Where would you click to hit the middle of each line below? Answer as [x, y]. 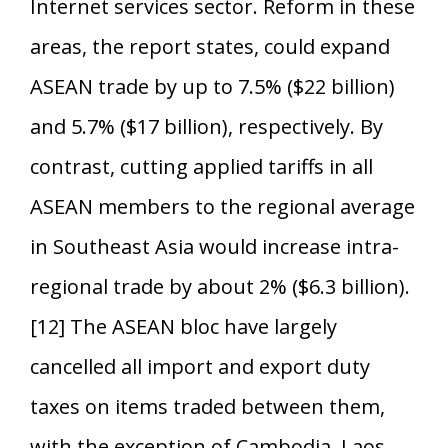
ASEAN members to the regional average [222, 206]
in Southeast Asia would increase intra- [214, 246]
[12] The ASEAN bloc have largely [183, 326]
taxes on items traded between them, [207, 406]
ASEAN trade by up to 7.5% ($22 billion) [212, 86]
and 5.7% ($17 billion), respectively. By [206, 126]
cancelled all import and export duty [200, 366]
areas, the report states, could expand [210, 46]
